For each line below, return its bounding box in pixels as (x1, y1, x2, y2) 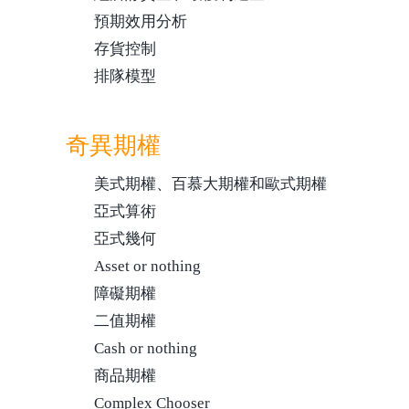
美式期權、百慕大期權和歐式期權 (94, 175, 327, 193)
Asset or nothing (94, 257, 201, 275)
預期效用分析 (94, 13, 187, 30)
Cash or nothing (94, 340, 197, 357)
